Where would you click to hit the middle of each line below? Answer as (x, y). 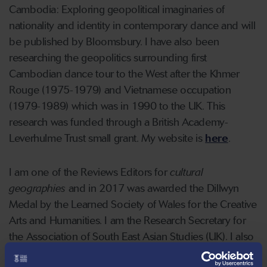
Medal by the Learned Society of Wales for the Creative (133, 204)
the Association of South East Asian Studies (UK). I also (131, 237)
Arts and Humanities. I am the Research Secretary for (128, 221)
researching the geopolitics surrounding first (108, 58)
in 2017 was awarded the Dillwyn (164, 188)
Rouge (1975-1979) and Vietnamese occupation (120, 90)
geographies (38, 188)
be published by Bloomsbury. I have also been (114, 42)
